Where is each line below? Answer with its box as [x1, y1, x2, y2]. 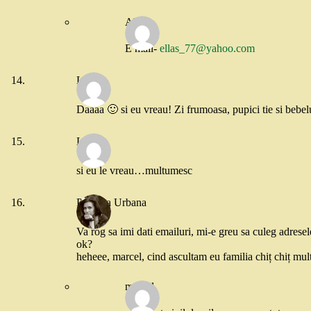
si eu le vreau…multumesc [76, 164, 192, 176]
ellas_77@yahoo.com [160, 42, 255, 54]
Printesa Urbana [76, 196, 146, 209]
